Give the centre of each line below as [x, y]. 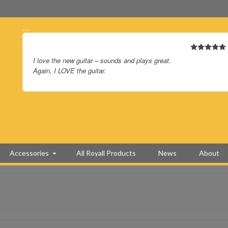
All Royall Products [106, 153]
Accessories [29, 153]
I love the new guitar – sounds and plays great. [102, 60]
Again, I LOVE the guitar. [69, 70]
